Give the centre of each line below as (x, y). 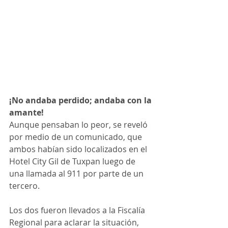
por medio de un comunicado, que (77, 137)
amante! (26, 112)
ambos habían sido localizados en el (79, 149)
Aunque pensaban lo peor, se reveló (79, 124)
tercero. (24, 186)
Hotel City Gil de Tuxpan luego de (73, 161)
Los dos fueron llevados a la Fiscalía (78, 210)
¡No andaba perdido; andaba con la (81, 100)
